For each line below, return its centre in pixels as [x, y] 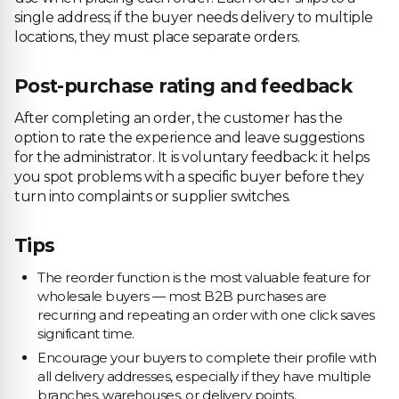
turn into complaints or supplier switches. [152, 196]
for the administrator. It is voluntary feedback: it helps [192, 157]
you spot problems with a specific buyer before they [189, 177]
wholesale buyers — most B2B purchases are [182, 296]
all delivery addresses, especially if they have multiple [204, 376]
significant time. [86, 334]
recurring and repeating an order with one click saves [206, 315]
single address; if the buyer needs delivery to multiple [194, 17]
